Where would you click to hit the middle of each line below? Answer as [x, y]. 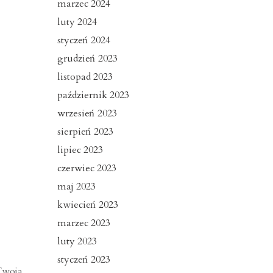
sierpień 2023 [85, 132]
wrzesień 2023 [87, 114]
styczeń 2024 [83, 41]
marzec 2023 [83, 223]
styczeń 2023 [83, 260]
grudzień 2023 [87, 59]
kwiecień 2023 [87, 205]
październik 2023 [93, 95]
